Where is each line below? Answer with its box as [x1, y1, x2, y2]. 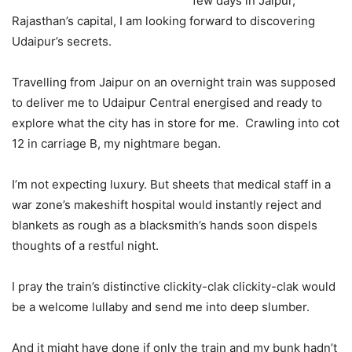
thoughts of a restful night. [12, 237, 159, 253]
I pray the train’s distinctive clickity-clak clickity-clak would [12, 278, 335, 294]
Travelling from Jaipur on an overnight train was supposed [12, 74, 335, 90]
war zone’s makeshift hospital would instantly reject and [12, 196, 321, 212]
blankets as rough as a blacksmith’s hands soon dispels [12, 217, 317, 233]
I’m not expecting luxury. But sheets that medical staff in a [12, 176, 331, 192]
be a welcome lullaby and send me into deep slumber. [12, 299, 310, 314]
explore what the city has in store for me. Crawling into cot [12, 115, 339, 130]
